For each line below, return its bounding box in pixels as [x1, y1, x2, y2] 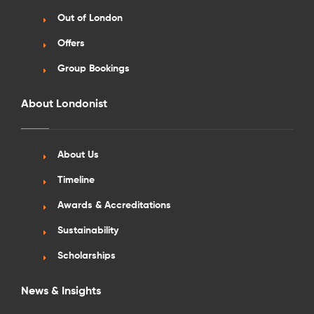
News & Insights [20, 286, 101, 298]
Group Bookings [57, 64, 130, 74]
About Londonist [20, 99, 107, 111]
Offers [57, 39, 85, 49]
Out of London [57, 13, 123, 24]
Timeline [57, 175, 95, 186]
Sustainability [57, 226, 118, 236]
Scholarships [57, 251, 116, 261]
